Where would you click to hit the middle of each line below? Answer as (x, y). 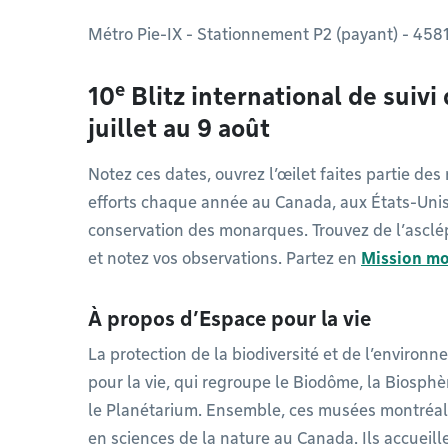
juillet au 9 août (179, 128)
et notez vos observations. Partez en (224, 258)
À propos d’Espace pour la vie (232, 319)
